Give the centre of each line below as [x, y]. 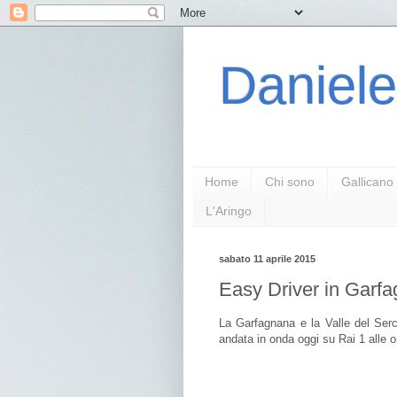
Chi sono [290, 182]
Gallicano [367, 182]
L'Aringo [229, 211]
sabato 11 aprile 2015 [267, 258]
